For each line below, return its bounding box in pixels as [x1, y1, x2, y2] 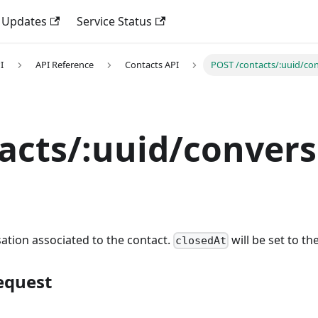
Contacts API [125, 58, 180, 72]
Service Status [77, 13, 153, 29]
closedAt [175, 234, 227, 248]
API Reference [35, 58, 94, 72]
